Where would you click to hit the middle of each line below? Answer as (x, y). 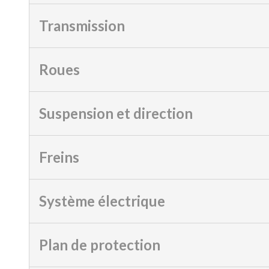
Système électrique (102, 201)
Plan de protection (100, 244)
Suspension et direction (116, 113)
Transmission (82, 25)
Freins (59, 157)
